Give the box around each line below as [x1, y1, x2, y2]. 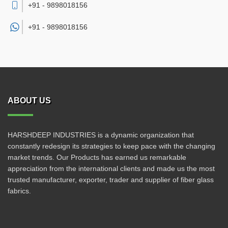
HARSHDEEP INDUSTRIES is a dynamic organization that [8, 131, 194, 139]
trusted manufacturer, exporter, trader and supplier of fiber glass [8, 176, 214, 184]
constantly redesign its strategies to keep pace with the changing [8, 142, 215, 150]
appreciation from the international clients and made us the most [8, 164, 215, 173]
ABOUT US [8, 96, 51, 105]
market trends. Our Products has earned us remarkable [8, 153, 186, 161]
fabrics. [8, 187, 31, 195]
